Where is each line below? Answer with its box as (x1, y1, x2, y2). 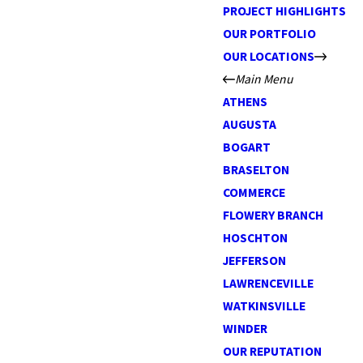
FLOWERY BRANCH (222, 207, 323, 223)
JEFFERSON (222, 253, 286, 268)
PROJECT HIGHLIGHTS (222, 3, 346, 19)
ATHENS (222, 94, 267, 109)
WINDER (222, 321, 267, 336)
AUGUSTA (222, 117, 276, 132)
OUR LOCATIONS (222, 49, 314, 64)
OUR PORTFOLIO (222, 26, 316, 41)
